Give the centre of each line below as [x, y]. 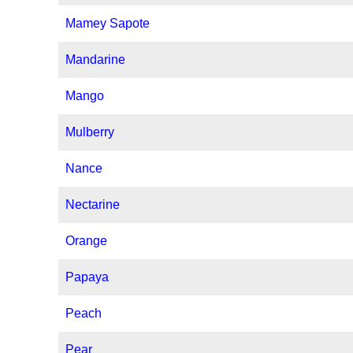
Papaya [87, 277]
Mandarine [96, 60]
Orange [87, 241]
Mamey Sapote [108, 24]
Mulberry [90, 132]
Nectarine [93, 205]
